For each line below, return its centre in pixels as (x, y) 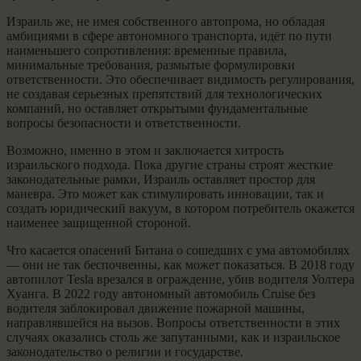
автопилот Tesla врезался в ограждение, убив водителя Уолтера (180, 279)
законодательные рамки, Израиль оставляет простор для (161, 179)
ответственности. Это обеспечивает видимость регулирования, (180, 79)
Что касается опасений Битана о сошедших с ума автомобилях (178, 250)
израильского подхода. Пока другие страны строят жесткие (170, 164)
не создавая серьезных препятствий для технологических (164, 93)
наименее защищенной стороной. (99, 222)
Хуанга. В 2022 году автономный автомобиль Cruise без (161, 293)
